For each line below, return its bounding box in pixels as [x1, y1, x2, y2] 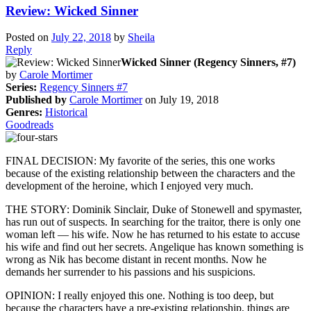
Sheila [128, 31, 155, 44]
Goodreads [6, 119, 53, 131]
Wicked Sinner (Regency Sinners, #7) [121, 56, 296, 69]
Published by [6, 94, 67, 106]
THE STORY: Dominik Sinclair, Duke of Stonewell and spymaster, [6, 203, 302, 216]
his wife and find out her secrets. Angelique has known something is [6, 241, 303, 253]
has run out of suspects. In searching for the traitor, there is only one [6, 216, 301, 228]
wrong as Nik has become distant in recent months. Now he [6, 253, 267, 266]
